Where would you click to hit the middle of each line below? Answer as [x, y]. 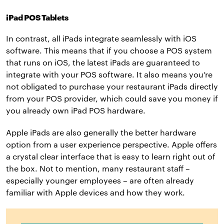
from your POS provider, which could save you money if [112, 98]
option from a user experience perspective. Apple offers [111, 144]
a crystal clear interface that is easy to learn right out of [111, 156]
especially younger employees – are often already [100, 180]
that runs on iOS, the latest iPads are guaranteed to [103, 62]
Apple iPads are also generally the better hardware [101, 132]
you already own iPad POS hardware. [76, 110]
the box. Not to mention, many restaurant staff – [98, 168]
